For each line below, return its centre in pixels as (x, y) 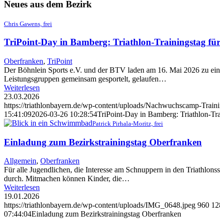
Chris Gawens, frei (28, 24)
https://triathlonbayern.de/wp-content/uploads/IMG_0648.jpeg (100, 205)
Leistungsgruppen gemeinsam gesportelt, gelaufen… (85, 79)
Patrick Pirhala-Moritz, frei (128, 124)
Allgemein (20, 161)
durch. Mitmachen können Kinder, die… (67, 179)
